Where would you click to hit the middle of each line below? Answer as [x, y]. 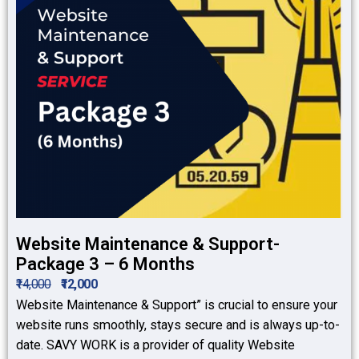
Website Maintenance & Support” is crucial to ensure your [177, 305]
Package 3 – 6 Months [105, 264]
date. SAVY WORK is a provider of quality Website [155, 345]
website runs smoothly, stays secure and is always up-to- [178, 325]
